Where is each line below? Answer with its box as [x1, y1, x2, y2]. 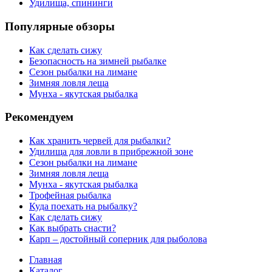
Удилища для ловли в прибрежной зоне [29, 146, 193, 157]
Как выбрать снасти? [29, 223, 116, 234]
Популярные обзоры [5, 20, 115, 33]
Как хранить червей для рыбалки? [29, 135, 171, 146]
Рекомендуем [5, 110, 73, 124]
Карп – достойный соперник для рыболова [29, 234, 207, 245]
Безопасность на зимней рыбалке [29, 55, 166, 66]
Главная [29, 254, 62, 265]
